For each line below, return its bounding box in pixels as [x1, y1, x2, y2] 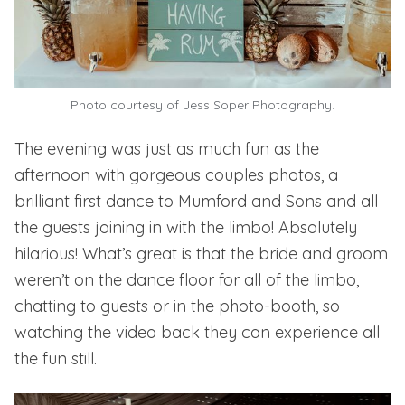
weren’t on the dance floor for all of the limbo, [14, 269, 359, 291]
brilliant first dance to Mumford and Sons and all [14, 191, 378, 212]
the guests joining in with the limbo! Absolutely [14, 217, 357, 239]
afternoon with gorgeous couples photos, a [14, 165, 338, 186]
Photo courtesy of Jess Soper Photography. [71, 97, 334, 114]
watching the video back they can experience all [14, 322, 380, 344]
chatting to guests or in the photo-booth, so [14, 296, 340, 317]
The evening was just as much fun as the [14, 138, 319, 160]
